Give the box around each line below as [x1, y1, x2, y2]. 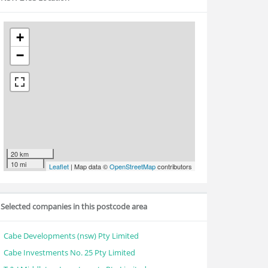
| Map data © [69, 162, 109, 171]
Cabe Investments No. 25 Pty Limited [4, 247, 135, 258]
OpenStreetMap [109, 162, 156, 171]
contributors [156, 162, 192, 171]
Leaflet [49, 162, 69, 171]
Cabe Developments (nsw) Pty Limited [4, 230, 139, 241]
